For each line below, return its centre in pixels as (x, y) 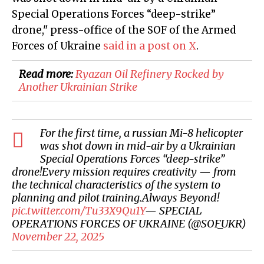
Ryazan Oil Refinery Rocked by (150, 74)
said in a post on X (150, 46)
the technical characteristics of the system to (116, 185)
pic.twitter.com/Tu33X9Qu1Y (78, 211)
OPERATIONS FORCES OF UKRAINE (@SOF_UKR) (129, 224)
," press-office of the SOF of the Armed (139, 30)
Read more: (47, 74)
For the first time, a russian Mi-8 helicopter (141, 133)
